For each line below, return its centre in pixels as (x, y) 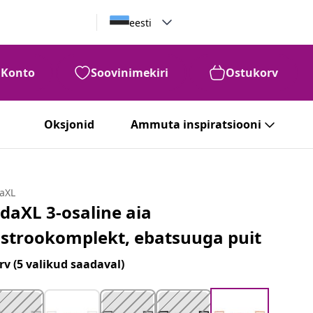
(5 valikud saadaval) (69, 264)
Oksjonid (69, 124)
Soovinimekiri (130, 73)
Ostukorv (252, 73)
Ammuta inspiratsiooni (196, 124)
